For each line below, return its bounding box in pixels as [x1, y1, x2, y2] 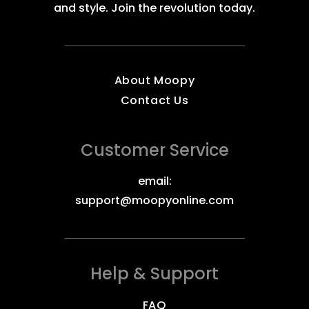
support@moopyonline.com [75, 192, 234, 209]
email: [137, 173, 172, 190]
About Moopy [114, 72, 195, 89]
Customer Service [80, 139, 229, 162]
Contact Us [120, 92, 189, 109]
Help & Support [90, 262, 219, 286]
